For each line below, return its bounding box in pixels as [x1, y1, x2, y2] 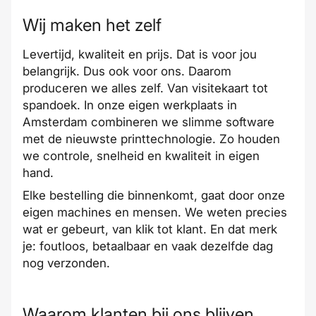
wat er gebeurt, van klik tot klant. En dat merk [23, 222, 277, 236]
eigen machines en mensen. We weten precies [23, 205, 287, 219]
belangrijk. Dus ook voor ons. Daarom [23, 64, 231, 78]
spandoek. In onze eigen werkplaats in [23, 98, 237, 112]
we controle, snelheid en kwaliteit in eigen [23, 149, 260, 163]
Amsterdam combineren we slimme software [23, 115, 274, 129]
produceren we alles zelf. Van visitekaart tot [23, 81, 268, 95]
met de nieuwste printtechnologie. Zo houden [23, 132, 280, 146]
